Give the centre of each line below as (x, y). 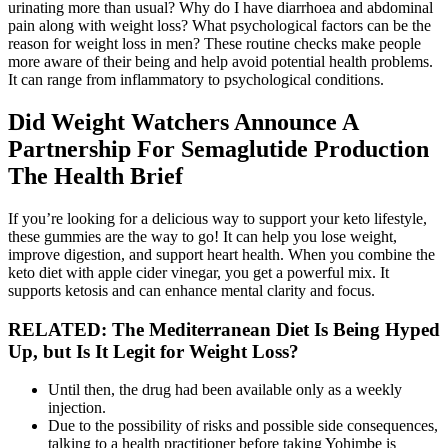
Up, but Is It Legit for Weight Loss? (153, 351)
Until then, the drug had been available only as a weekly (225, 390)
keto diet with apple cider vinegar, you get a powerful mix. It (198, 272)
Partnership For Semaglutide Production (218, 149)
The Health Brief (95, 176)
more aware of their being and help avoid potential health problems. (220, 62)
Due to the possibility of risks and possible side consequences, (243, 426)
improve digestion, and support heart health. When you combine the (221, 254)
